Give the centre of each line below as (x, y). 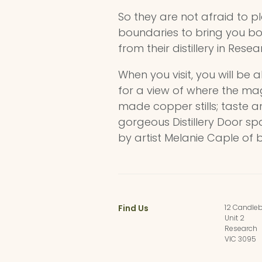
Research (241, 228)
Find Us (133, 208)
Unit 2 (234, 218)
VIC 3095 (240, 239)
